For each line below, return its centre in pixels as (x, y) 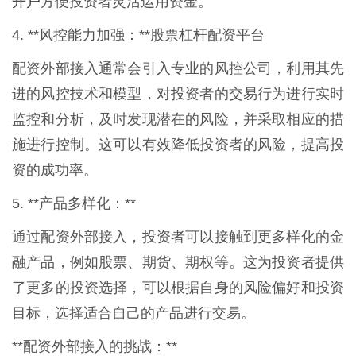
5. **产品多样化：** (74, 203)
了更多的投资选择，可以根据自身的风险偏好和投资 (178, 287)
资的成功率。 (55, 170)
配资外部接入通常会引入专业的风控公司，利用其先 (178, 68)
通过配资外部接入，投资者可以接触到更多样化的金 (178, 236)
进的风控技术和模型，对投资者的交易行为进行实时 (178, 93)
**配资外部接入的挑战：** (95, 346)
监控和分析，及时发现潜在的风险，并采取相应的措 (178, 119)
